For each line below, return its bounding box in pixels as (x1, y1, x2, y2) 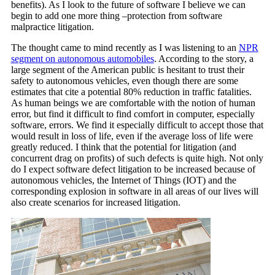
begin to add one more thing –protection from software (10, 10, 222, 21)
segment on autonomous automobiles (10, 53, 154, 64)
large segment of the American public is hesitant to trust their (10, 64, 244, 75)
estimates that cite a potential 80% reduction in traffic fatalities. (10, 87, 252, 97)
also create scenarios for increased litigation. (10, 197, 180, 207)
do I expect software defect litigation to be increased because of (10, 164, 255, 174)
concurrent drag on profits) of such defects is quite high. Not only (10, 153, 263, 163)
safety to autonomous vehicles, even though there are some (10, 76, 238, 86)
